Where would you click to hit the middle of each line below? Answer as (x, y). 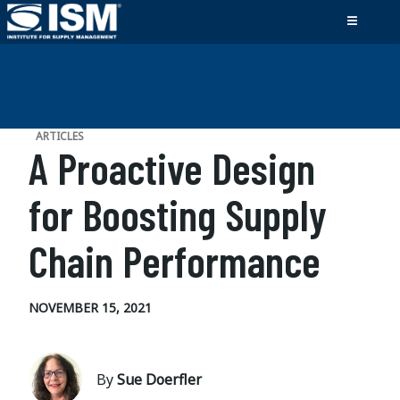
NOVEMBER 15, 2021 (90, 308)
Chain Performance (175, 261)
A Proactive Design (172, 168)
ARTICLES (60, 136)
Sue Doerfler (159, 379)
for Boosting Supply (178, 214)
